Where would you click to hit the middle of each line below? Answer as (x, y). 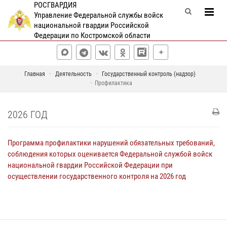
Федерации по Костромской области (92, 35)
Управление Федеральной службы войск (98, 15)
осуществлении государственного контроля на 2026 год (97, 176)
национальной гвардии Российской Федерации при (90, 165)
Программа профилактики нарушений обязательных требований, (111, 143)
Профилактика (113, 83)
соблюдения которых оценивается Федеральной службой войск (110, 154)
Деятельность (73, 74)
